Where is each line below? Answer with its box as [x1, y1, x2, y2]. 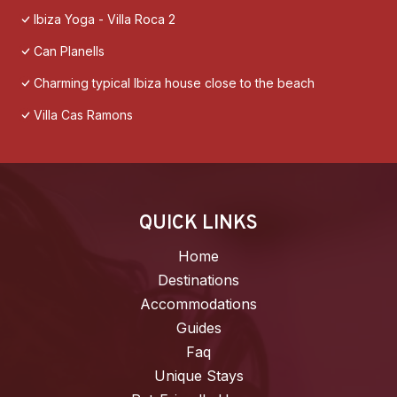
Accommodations [140, 295, 257, 314]
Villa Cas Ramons [34, 107, 133, 123]
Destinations [158, 271, 239, 290]
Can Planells [34, 43, 105, 59]
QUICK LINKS [139, 212, 258, 237]
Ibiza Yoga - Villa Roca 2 [34, 12, 175, 27]
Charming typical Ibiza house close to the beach [34, 75, 315, 91]
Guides [175, 319, 222, 338]
